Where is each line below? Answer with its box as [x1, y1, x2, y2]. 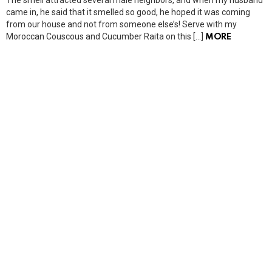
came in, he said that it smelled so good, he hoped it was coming [6, 7, 250, 17]
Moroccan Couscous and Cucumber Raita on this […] [6, 31, 205, 41]
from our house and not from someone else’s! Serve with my [6, 19, 237, 29]
